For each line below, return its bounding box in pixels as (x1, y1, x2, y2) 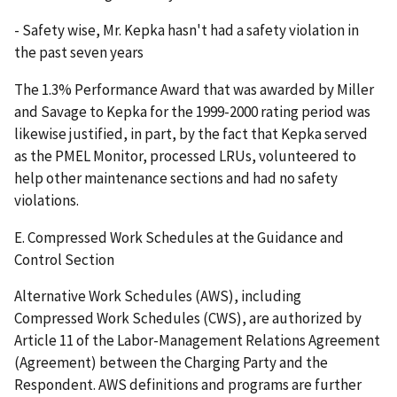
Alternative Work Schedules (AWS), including (14, 286, 301, 307)
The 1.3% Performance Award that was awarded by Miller (14, 79, 374, 99)
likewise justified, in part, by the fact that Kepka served (14, 123, 368, 144)
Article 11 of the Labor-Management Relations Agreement (14, 331, 380, 351)
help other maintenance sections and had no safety (14, 167, 338, 188)
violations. (14, 190, 79, 210)
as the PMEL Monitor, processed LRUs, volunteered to (14, 145, 356, 166)
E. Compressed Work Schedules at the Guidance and (14, 227, 344, 247)
